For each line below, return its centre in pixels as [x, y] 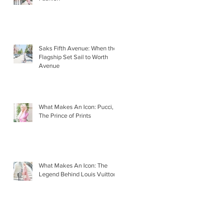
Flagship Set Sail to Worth [73, 57]
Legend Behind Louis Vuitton [78, 174]
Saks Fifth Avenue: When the [78, 48]
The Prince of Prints [65, 116]
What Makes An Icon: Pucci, [76, 107]
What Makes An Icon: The [73, 166]
